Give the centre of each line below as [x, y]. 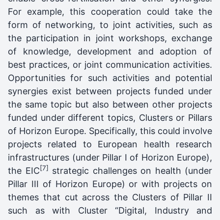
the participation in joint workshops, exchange [110, 38]
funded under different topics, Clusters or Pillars [110, 117]
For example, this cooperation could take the [110, 11]
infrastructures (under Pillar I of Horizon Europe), [110, 157]
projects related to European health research [110, 144]
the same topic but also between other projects [110, 104]
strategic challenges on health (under [130, 170]
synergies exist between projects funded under [110, 91]
